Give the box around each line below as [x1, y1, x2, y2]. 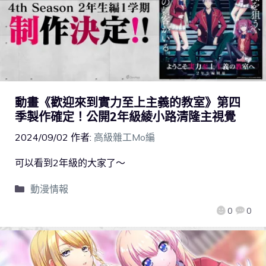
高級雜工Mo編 [94, 131, 155, 143]
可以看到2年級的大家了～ [15, 156, 125, 169]
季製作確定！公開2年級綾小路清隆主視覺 [15, 109, 236, 124]
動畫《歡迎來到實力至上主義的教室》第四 [15, 94, 240, 110]
